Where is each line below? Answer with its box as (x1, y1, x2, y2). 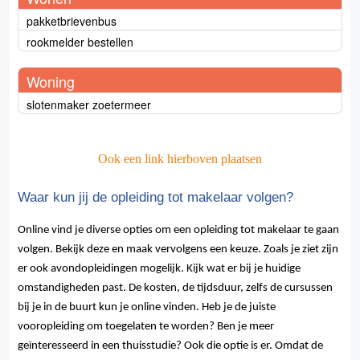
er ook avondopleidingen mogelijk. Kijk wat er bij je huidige (18, 263, 301, 276)
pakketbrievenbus (27, 13, 117, 30)
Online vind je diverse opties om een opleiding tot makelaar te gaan (18, 224, 339, 237)
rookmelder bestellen (27, 34, 133, 51)
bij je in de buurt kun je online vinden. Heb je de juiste (18, 301, 276, 314)
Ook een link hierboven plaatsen (98, 152, 262, 166)
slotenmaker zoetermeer (27, 96, 151, 113)
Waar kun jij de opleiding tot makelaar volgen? (18, 189, 293, 206)
